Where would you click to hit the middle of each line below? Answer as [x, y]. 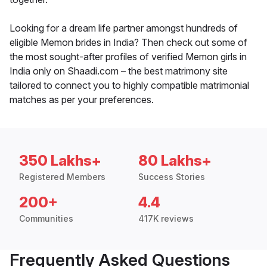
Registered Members [62, 177]
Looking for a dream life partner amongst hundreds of [124, 28]
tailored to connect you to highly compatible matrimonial [129, 86]
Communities [46, 219]
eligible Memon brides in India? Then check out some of [128, 43]
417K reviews [166, 219]
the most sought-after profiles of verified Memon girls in [128, 57]
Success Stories [172, 177]
